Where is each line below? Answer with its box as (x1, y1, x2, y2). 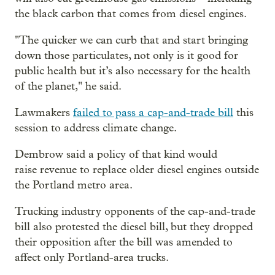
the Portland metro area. (15, 178, 133, 192)
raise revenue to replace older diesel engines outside (15, 163, 259, 176)
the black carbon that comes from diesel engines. (15, 7, 247, 20)
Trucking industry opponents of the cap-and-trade (15, 204, 255, 218)
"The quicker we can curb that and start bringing (15, 33, 248, 47)
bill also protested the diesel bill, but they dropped (15, 220, 253, 233)
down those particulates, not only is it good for (15, 48, 238, 62)
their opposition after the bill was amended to (15, 235, 233, 249)
